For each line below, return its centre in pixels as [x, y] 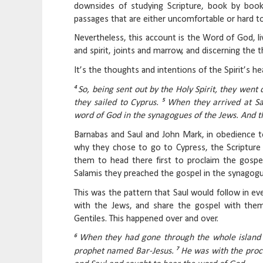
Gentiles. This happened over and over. [146, 219]
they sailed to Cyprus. [118, 103]
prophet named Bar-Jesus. [125, 251]
